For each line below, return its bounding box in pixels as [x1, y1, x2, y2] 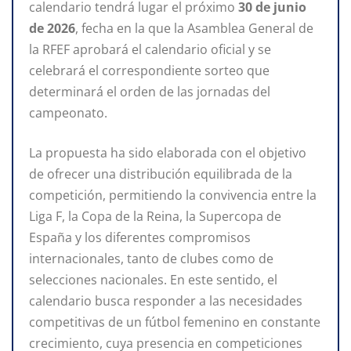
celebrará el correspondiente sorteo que [29, 61, 270, 79]
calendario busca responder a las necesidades [29, 291, 302, 309]
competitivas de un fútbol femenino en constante [29, 313, 320, 331]
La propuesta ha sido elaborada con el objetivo [29, 143, 306, 161]
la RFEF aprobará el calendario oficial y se [29, 40, 271, 58]
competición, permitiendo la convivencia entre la [29, 186, 317, 204]
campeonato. [29, 103, 107, 121]
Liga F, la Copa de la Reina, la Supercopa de [29, 207, 281, 225]
